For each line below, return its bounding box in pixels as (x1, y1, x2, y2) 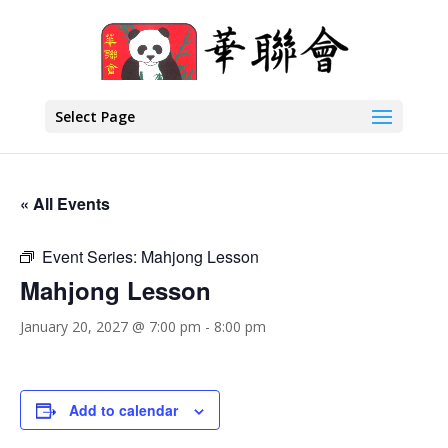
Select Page (54, 107, 135, 126)
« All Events (20, 192, 110, 215)
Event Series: (42, 245, 141, 268)
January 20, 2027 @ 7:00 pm (20, 317, 201, 336)
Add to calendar (69, 400, 178, 420)
